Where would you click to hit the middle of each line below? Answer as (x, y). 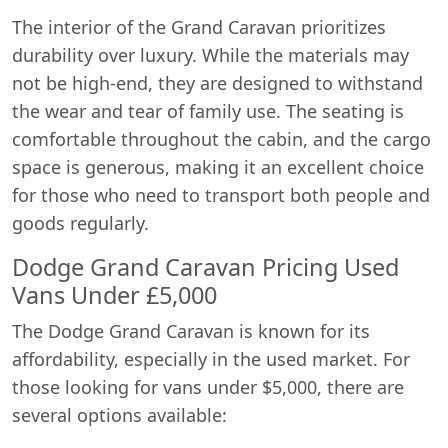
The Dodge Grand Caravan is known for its (191, 331)
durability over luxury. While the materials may (210, 55)
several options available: (119, 415)
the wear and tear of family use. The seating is (208, 111)
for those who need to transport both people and (221, 195)
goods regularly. (80, 223)
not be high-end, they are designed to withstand (217, 83)
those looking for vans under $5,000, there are (208, 387)
